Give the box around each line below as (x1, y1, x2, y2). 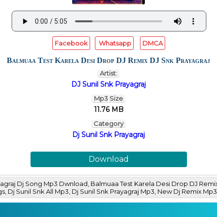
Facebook (54, 39, 88, 47)
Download (88, 155, 129, 164)
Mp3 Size (94, 94, 123, 102)
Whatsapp (97, 39, 131, 47)
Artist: (100, 69, 117, 77)
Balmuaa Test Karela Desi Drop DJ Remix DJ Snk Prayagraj (7, 56, 210, 64)
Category (93, 120, 124, 127)
